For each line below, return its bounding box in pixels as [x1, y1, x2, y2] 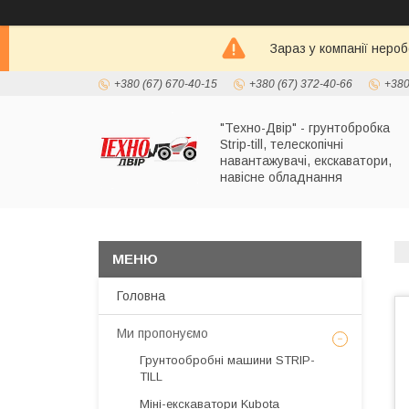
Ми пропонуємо [117, 326, 208, 341]
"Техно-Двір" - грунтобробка [220, 120, 390, 135]
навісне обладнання [220, 169, 342, 184]
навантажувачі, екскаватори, [220, 152, 392, 168]
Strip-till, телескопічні [220, 136, 343, 152]
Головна [117, 288, 165, 303]
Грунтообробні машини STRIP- [140, 353, 315, 367]
